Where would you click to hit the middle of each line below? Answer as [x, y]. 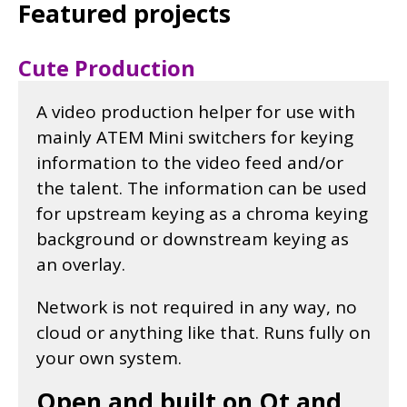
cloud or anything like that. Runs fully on [203, 332]
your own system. [109, 357]
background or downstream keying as [193, 238]
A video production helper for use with [196, 111]
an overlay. [81, 264]
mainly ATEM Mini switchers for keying [195, 137]
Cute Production [107, 68]
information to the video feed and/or [190, 162]
